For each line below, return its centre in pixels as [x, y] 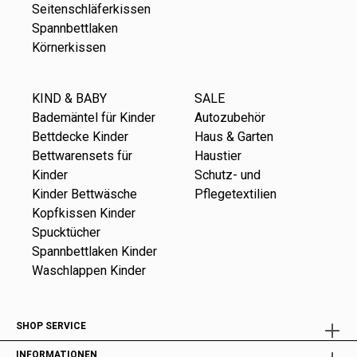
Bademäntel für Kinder [94, 118]
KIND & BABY [69, 99]
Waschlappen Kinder [89, 271]
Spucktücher [66, 233]
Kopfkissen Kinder [84, 214]
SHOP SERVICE [51, 326]
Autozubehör [230, 118]
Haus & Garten [234, 137]
